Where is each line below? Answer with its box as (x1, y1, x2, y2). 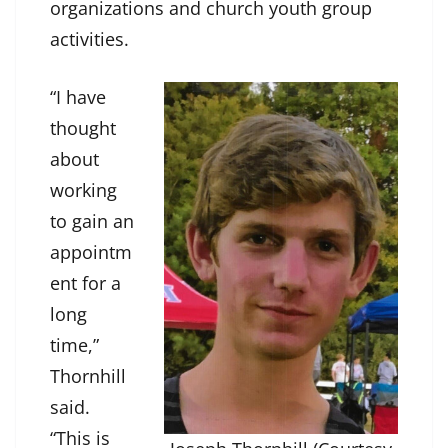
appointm (50, 240, 132, 265)
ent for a (50, 271, 121, 296)
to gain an (50, 209, 134, 234)
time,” (50, 333, 99, 358)
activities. (50, 27, 129, 52)
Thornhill (50, 364, 126, 389)
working (50, 178, 117, 203)
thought (50, 116, 116, 141)
